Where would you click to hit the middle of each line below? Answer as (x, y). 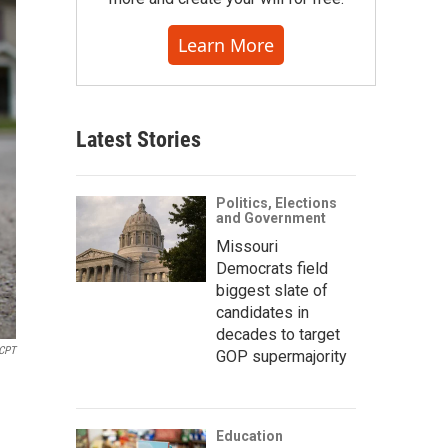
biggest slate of (272, 290)
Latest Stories (138, 139)
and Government (271, 218)
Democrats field (272, 268)
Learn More (226, 45)
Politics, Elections (276, 203)
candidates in (262, 312)
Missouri (247, 246)
